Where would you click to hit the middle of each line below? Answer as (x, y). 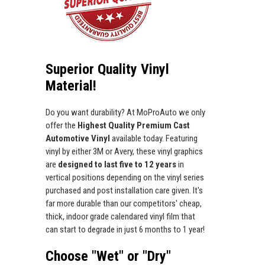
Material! (71, 86)
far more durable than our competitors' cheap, (124, 204)
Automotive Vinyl (79, 139)
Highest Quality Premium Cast (134, 126)
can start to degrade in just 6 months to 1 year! (125, 230)
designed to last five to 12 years (118, 165)
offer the (62, 126)
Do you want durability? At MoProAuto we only (125, 113)
